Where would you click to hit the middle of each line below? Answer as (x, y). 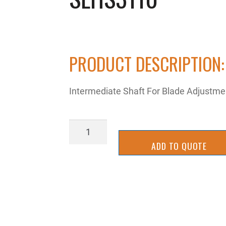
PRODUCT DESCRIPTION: (147, 64)
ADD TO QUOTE (179, 146)
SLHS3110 (90, 126)
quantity (85, 140)
